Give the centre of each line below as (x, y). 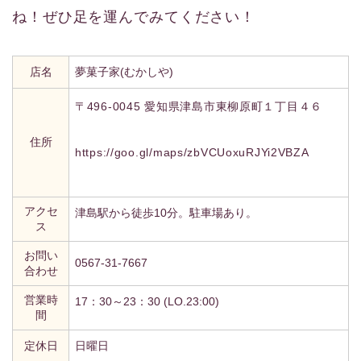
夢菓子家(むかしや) (124, 72)
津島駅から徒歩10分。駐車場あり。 (166, 213)
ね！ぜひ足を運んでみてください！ (134, 17)
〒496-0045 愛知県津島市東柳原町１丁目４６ (199, 107)
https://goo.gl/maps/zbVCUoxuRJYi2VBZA (192, 153)
